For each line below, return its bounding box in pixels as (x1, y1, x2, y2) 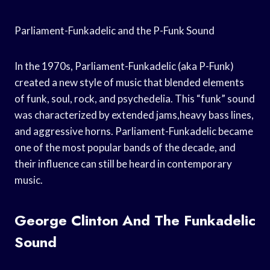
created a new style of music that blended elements (14, 75, 244, 89)
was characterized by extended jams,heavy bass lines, (14, 108, 254, 121)
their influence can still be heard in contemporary (14, 157, 232, 170)
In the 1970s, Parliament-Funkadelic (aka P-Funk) (14, 59, 234, 72)
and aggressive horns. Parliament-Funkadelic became (14, 124, 253, 137)
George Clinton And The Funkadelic (14, 209, 256, 231)
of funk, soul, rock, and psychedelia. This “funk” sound (14, 92, 255, 105)
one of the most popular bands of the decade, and (14, 140, 236, 154)
